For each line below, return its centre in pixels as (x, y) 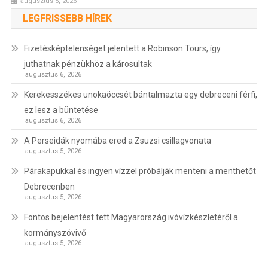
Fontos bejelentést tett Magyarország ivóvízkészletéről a (131, 217)
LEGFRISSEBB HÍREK (67, 18)
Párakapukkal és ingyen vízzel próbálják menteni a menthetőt (140, 171)
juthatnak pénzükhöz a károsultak (88, 64)
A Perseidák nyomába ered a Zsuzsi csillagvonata (117, 140)
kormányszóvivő (55, 232)
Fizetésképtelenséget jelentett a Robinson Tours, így (122, 48)
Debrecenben (49, 186)
